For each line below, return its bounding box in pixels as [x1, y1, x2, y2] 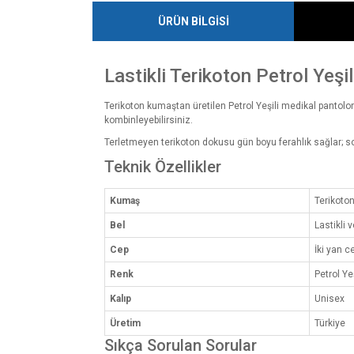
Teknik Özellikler [104, 157, 221, 177]
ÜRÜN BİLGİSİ [157, 14, 229, 28]
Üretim [110, 318, 141, 330]
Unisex [314, 293, 345, 305]
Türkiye [314, 318, 345, 330]
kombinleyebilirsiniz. [104, 115, 193, 126]
